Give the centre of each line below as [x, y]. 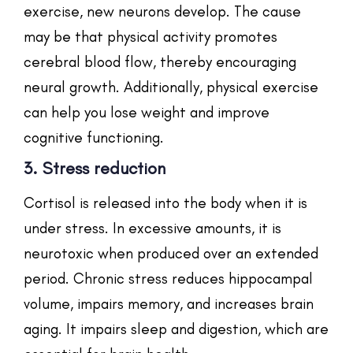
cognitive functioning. [94, 137]
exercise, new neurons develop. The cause [162, 11]
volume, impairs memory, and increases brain [169, 303]
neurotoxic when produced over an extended [171, 253]
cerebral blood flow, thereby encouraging [160, 61]
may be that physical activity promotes [150, 36]
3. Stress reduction [95, 168]
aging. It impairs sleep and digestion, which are [176, 329]
